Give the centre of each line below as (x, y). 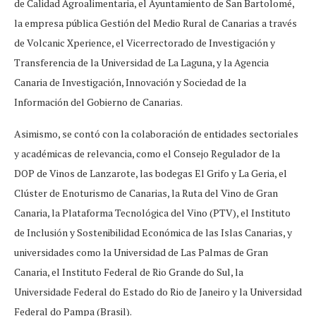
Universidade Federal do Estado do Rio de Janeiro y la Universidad (158, 291)
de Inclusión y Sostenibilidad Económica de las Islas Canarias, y (153, 232)
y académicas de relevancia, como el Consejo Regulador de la (147, 153)
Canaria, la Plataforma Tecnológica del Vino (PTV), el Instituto (152, 212)
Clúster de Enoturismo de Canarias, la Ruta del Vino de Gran (146, 193)
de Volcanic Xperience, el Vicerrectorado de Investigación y (145, 42)
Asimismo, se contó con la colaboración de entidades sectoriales (156, 133)
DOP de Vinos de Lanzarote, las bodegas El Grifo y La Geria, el (151, 173)
